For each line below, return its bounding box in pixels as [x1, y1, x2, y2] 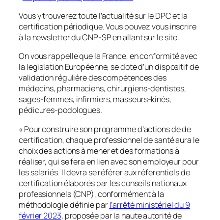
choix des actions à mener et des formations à [19, 145, 179, 156]
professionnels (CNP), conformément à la [19, 188, 165, 199]
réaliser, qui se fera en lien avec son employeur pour [19, 156, 199, 167]
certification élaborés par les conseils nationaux [19, 177, 187, 189]
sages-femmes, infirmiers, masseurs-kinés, [19, 94, 171, 105]
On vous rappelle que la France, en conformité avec [19, 51, 197, 62]
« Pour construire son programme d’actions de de [19, 123, 192, 135]
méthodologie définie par [19, 199, 110, 210]
